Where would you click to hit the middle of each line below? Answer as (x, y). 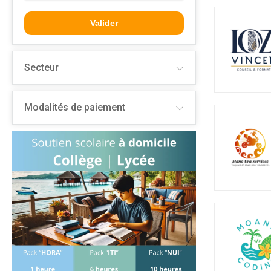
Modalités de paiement (75, 107)
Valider (104, 23)
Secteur (41, 67)
